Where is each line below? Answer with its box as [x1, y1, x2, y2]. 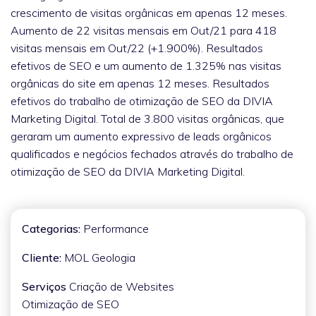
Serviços [22, 279, 66, 293]
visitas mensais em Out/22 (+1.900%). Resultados [11, 40, 263, 55]
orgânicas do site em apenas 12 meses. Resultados [11, 75, 269, 90]
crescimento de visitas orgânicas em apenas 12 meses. [11, 5, 287, 20]
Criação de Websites [69, 279, 174, 293]
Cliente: [22, 250, 61, 265]
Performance [83, 221, 149, 236]
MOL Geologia [64, 250, 135, 265]
